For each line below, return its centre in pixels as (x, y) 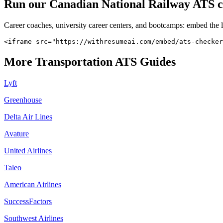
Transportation (74, 62)
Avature (16, 134)
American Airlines (33, 185)
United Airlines (28, 151)
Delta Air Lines (28, 117)
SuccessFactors (28, 202)
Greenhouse (23, 100)
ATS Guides (144, 62)
